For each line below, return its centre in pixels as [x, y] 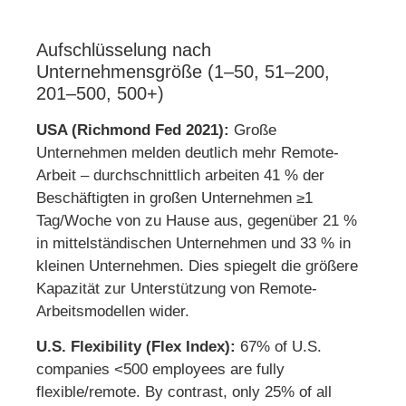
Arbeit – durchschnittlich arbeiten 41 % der [180, 175]
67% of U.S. [279, 347]
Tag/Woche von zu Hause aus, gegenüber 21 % [197, 220]
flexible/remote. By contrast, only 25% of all [184, 392]
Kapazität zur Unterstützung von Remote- [177, 288]
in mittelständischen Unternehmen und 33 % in [193, 243]
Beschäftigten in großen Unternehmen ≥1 [174, 198]
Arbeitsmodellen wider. [113, 311]
